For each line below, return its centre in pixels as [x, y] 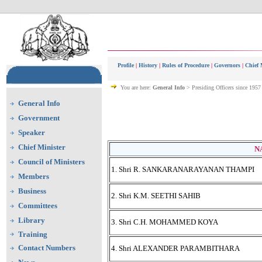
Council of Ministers [51, 162]
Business [32, 191]
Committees [38, 206]
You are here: [137, 87]
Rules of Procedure [186, 65]
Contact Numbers [47, 248]
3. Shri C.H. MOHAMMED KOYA [165, 222]
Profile [126, 65]
